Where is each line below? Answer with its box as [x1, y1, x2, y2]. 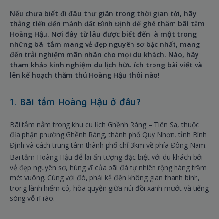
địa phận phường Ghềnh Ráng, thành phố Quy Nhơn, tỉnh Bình [10, 130, 207, 140]
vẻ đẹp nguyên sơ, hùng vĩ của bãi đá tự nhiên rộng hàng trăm [10, 163, 207, 173]
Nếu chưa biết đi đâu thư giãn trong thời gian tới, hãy [10, 9, 197, 19]
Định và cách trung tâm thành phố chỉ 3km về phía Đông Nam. [10, 140, 207, 150]
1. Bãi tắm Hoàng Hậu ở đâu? [10, 96, 141, 108]
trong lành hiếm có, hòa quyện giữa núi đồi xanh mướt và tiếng [10, 183, 209, 193]
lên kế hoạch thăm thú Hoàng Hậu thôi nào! [10, 70, 160, 80]
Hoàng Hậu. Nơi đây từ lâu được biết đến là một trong [10, 29, 197, 39]
